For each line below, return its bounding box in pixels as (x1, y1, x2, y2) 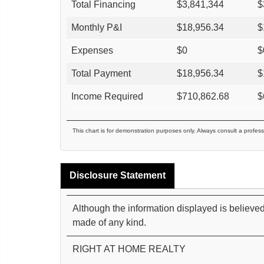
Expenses (71, 45, 113, 56)
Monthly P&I (71, 22, 122, 33)
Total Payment (71, 68, 131, 79)
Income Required (71, 91, 143, 102)
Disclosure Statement (70, 170, 166, 181)
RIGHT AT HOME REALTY (72, 244, 186, 255)
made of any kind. (72, 217, 146, 228)
